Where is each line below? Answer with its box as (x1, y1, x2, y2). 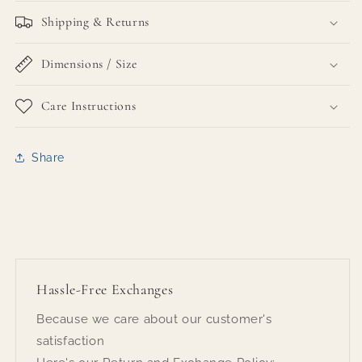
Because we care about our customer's (36, 312, 272, 327)
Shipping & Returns (40, 14, 149, 31)
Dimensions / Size (40, 56, 137, 73)
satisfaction (36, 334, 105, 349)
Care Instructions (40, 98, 137, 115)
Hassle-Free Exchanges (36, 281, 174, 299)
